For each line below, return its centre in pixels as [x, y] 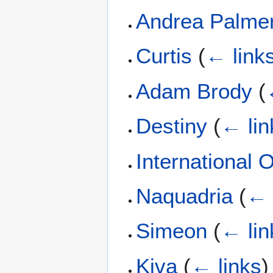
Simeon [172, 231]
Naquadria [185, 196]
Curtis [164, 56]
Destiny [172, 126]
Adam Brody [194, 91]
